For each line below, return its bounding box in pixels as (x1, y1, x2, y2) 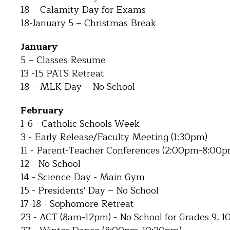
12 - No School (21, 156, 81, 171)
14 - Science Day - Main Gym (21, 169, 145, 185)
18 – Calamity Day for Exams (21, 2, 146, 17)
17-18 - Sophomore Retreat (21, 196, 134, 212)
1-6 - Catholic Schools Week (21, 116, 140, 131)
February (21, 103, 64, 118)
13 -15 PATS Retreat (21, 66, 104, 81)
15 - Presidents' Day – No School (21, 183, 159, 198)
